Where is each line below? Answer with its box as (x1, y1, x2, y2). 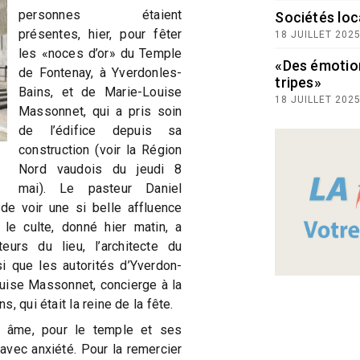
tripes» (275, 74, 321, 91)
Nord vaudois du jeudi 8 (18, 161, 182, 177)
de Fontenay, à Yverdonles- (18, 64, 182, 80)
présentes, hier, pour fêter (18, 26, 182, 42)
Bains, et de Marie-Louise (18, 84, 182, 100)
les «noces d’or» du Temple (18, 45, 182, 61)
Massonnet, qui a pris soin (18, 103, 182, 119)
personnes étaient (18, 6, 182, 22)
